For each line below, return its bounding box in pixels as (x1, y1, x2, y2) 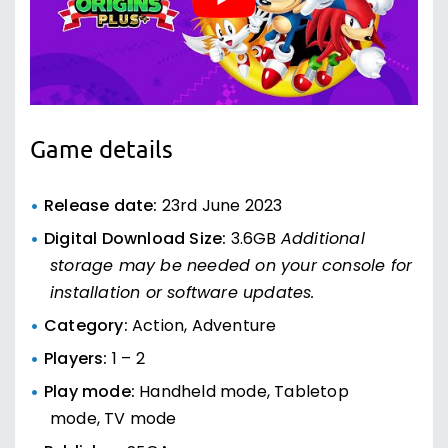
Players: (44, 347, 112, 374)
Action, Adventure (132, 314, 277, 341)
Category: (44, 314, 132, 341)
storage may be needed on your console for (50, 254, 413, 281)
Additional (280, 227, 365, 254)
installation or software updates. (50, 281, 315, 308)
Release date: (44, 194, 162, 221)
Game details (30, 134, 173, 164)
